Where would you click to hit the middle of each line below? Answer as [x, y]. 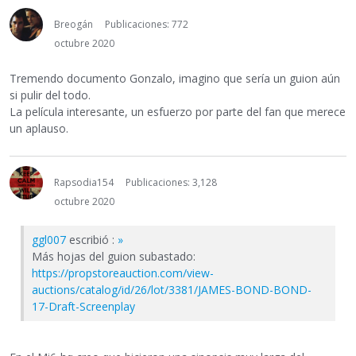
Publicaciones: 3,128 [171, 183]
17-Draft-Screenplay [83, 307]
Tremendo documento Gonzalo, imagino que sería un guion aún [175, 79]
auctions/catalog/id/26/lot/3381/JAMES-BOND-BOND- [172, 290]
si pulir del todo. [50, 95]
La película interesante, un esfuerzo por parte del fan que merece [178, 112]
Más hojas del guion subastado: [114, 257]
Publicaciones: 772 [147, 25]
